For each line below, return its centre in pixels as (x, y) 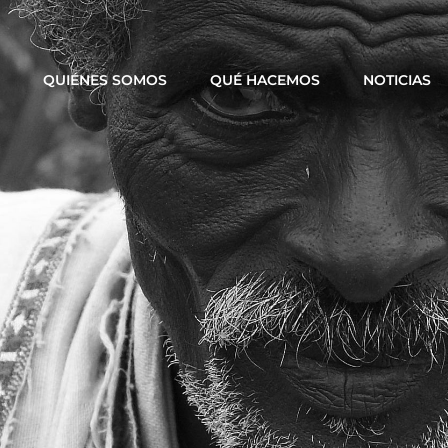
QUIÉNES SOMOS (105, 80)
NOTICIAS (397, 80)
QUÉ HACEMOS (265, 80)
